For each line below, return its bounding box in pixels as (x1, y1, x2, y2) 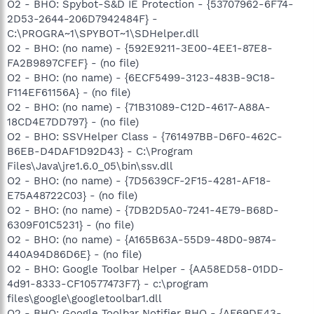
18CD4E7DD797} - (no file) (7, 115, 139, 128)
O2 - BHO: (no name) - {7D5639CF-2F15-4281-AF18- (7, 174, 271, 187)
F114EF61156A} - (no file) (7, 86, 130, 99)
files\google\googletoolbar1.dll (7, 292, 162, 305)
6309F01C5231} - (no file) (7, 218, 134, 231)
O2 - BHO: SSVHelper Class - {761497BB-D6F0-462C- (7, 130, 282, 143)
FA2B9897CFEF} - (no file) (7, 56, 139, 69)
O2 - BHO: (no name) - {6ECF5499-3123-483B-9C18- (7, 71, 275, 84)
